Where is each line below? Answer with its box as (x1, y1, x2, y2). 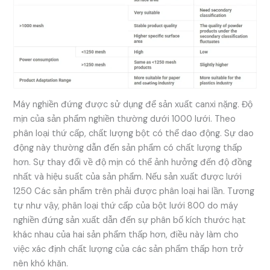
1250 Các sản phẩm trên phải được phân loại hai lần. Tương (13, 185, 255, 197)
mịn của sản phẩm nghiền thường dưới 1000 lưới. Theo (13, 113, 236, 125)
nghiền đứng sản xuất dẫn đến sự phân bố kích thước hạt (13, 214, 246, 226)
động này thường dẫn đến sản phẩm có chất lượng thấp (13, 142, 243, 154)
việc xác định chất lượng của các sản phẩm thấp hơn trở (13, 243, 244, 255)
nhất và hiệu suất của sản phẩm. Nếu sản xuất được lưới (13, 171, 242, 183)
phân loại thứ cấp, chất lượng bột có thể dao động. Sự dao (13, 127, 254, 139)
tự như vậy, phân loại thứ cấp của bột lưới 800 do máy (13, 199, 239, 212)
